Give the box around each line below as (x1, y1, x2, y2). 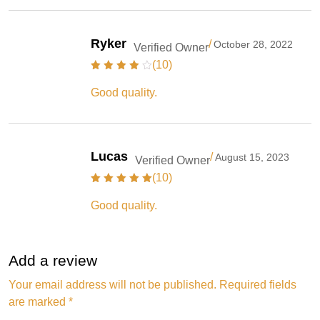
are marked (9, 295, 69, 308)
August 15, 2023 (215, 151, 289, 163)
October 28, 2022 (214, 38, 293, 50)
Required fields (219, 278, 296, 291)
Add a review (9, 251, 97, 269)
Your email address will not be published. (9, 278, 216, 291)
